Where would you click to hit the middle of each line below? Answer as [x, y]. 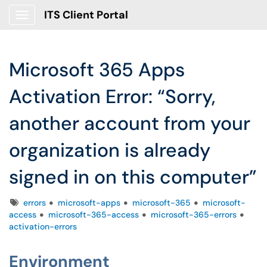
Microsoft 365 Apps [97, 70]
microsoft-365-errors [194, 215]
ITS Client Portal [86, 15]
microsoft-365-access [94, 215]
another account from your [130, 123]
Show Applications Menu [69, 24]
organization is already [110, 150]
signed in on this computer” [133, 177]
